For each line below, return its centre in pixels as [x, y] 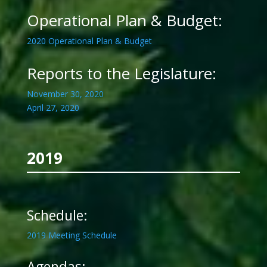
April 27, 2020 [53, 108]
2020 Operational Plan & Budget [89, 41]
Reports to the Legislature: [121, 74]
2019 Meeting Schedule [72, 235]
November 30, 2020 [65, 94]
